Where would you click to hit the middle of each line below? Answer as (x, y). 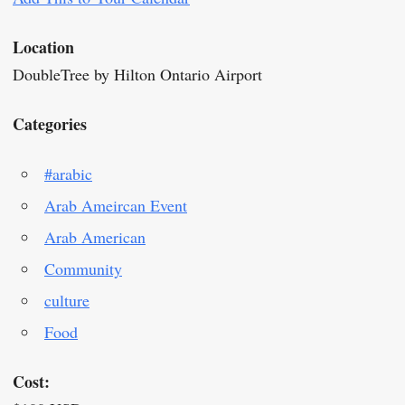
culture (67, 301)
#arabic (68, 174)
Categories (50, 124)
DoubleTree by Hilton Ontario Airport (137, 75)
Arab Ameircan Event (116, 206)
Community (83, 269)
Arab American (95, 237)
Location (43, 47)
